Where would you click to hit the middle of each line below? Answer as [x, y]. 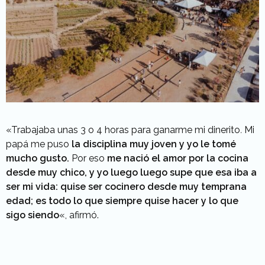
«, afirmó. [79, 215]
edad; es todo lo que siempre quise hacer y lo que [122, 201]
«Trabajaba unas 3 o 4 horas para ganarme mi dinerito [123, 130]
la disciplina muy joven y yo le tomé [154, 144]
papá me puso [39, 144]
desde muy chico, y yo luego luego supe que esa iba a [131, 172]
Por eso [88, 158]
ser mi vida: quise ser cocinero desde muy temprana [126, 186]
